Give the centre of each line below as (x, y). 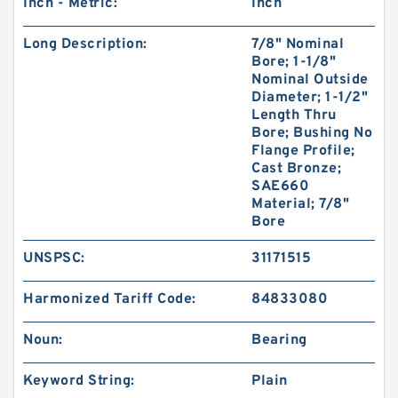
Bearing (279, 340)
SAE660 (281, 187)
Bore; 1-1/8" (294, 62)
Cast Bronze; (297, 169)
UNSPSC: (54, 259)
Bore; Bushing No (312, 133)
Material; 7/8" (301, 204)
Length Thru (294, 115)
